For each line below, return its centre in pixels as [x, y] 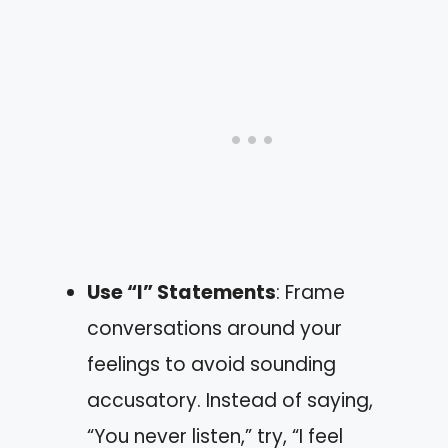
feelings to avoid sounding [211, 364]
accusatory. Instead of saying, [230, 400]
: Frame [310, 292]
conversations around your [214, 328]
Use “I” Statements [181, 292]
